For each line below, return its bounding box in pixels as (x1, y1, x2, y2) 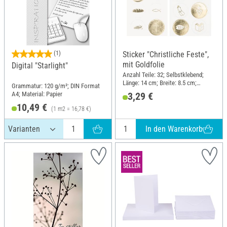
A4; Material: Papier (12, 90, 62, 98)
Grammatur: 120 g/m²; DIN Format (12, 82, 100, 90)
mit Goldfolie (123, 60, 165, 70)
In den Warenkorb (145, 124, 203, 134)
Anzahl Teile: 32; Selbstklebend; (123, 71, 204, 79)
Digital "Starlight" (12, 61, 68, 71)
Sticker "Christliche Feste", (123, 50, 209, 60)
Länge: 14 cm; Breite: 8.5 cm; (123, 79, 197, 87)
